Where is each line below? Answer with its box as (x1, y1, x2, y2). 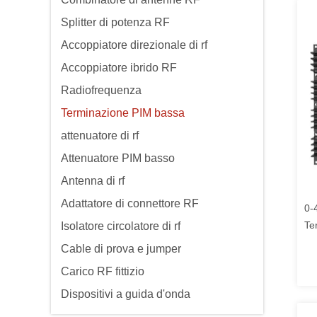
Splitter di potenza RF (61, 16, 170, 28)
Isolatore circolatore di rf (61, 220, 180, 232)
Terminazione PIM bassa (61, 107, 185, 119)
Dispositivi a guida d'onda (61, 288, 190, 300)
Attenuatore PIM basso (61, 152, 175, 164)
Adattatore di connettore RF (61, 197, 199, 209)
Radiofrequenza (61, 84, 142, 96)
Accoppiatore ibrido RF (61, 62, 177, 74)
